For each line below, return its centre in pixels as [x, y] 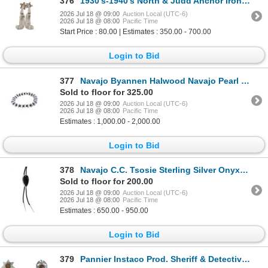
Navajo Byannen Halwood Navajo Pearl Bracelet [161, 80]
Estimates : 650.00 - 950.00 [104, 211]
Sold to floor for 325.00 [106, 92]
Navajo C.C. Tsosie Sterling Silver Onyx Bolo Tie [160, 170]
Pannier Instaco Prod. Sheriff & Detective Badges [161, 259]
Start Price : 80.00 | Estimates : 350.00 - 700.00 [135, 32]
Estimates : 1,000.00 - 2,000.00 [110, 121]
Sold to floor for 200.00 [106, 182]
